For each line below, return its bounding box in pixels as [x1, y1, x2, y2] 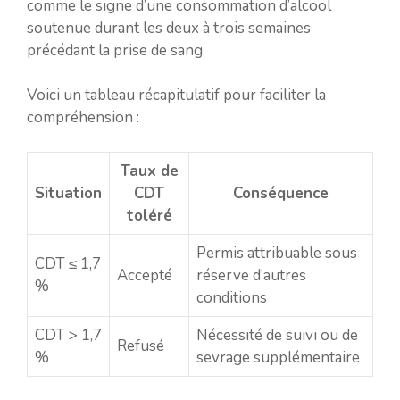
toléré [126, 204, 172, 226]
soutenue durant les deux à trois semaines [27, 17, 311, 38]
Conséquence [233, 182, 329, 204]
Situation [35, 182, 102, 204]
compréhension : [27, 107, 139, 128]
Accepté [117, 264, 172, 286]
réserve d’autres [196, 264, 306, 286]
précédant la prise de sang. [27, 39, 205, 61]
